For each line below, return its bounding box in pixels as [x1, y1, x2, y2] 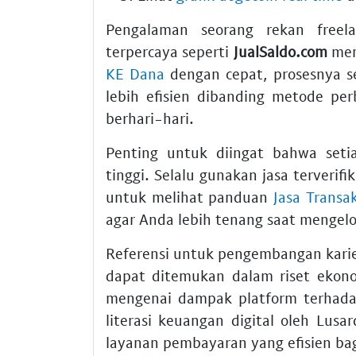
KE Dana [106, 64, 165, 83]
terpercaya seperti [106, 42, 234, 61]
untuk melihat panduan [106, 188, 273, 207]
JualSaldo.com [233, 42, 327, 61]
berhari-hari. [106, 109, 194, 128]
